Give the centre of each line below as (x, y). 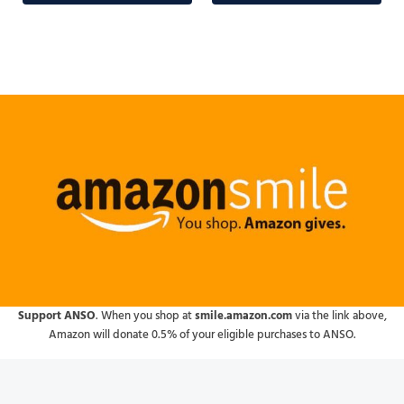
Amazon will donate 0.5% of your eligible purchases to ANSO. (202, 335)
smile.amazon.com (243, 317)
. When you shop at (145, 317)
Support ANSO (56, 317)
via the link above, (339, 317)
